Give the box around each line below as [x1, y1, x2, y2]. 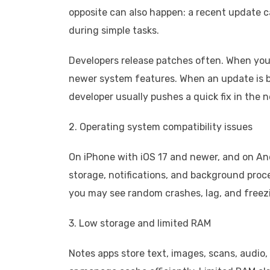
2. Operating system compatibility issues [69, 121, 253, 133]
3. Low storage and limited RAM [69, 218, 211, 229]
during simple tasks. [69, 25, 159, 36]
